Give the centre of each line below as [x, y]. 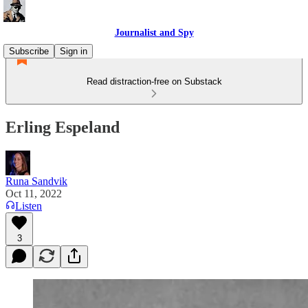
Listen [29, 206]
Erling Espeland [63, 127]
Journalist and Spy [154, 33]
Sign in [74, 51]
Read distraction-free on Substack [154, 81]
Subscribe [29, 51]
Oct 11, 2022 [34, 193]
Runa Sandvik [36, 181]
